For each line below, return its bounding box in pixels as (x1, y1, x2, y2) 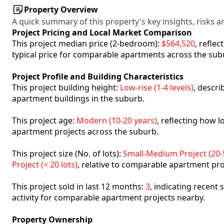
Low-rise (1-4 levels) (120, 82, 193, 93)
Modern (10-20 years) (76, 115, 157, 126)
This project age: (12, 115, 76, 126)
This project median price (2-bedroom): (12, 38, 161, 49)
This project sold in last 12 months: (12, 181, 145, 192)
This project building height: (12, 82, 120, 93)
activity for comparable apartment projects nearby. (12, 192, 205, 203)
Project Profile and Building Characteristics (12, 71, 183, 82)
